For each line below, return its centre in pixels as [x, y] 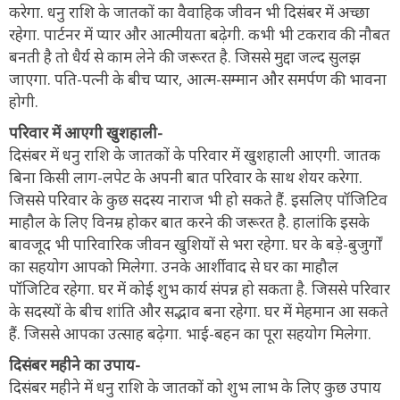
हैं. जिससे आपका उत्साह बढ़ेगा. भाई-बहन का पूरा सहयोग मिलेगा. [190, 333]
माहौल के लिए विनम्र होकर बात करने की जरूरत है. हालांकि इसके [189, 221]
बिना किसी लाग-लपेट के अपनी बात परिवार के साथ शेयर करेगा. [186, 177]
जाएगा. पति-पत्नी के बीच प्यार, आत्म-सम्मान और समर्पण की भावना [198, 79]
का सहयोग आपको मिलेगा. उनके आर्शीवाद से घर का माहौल [174, 266]
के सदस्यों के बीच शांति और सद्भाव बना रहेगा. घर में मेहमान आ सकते [199, 311]
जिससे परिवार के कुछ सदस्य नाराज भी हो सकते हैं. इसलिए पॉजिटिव [198, 199]
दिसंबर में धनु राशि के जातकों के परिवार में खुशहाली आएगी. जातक [195, 154]
